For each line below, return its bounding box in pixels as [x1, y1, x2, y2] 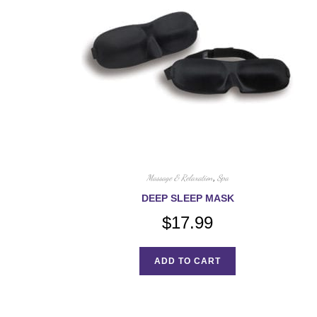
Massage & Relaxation [146, 173, 214, 183]
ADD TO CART [154, 256, 221, 266]
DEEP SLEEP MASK [141, 192, 234, 204]
